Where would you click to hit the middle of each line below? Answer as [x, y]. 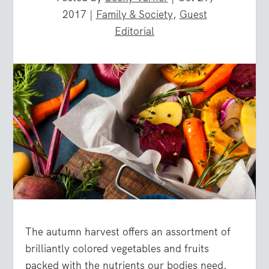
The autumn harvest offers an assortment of [128, 232]
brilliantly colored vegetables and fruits [117, 249]
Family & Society [134, 14]
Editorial [134, 31]
